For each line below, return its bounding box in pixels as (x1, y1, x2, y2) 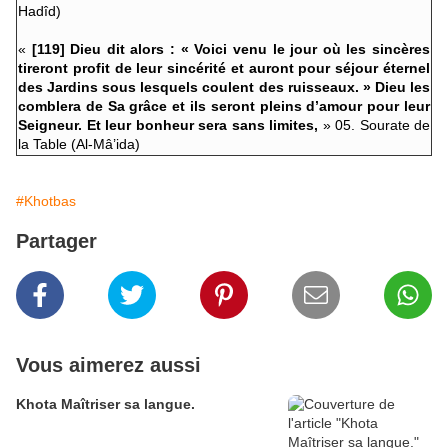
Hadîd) (18, 2, 61, 19)
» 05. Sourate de (318, 116, 430, 133)
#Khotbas (16, 192, 76, 209)
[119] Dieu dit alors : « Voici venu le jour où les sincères (31, 40, 431, 57)
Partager (16, 229, 97, 252)
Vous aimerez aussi (16, 353, 201, 376)
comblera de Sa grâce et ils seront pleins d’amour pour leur (18, 97, 430, 114)
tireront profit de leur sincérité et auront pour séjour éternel (18, 59, 430, 76)
